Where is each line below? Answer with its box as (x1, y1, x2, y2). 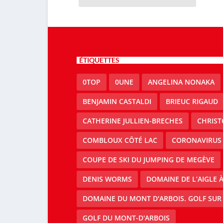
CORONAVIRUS (171, 135, 222, 145)
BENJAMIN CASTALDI (82, 97, 151, 107)
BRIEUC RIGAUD (165, 97, 218, 107)
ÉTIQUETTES (79, 56, 119, 65)
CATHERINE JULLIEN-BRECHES (82, 116, 183, 126)
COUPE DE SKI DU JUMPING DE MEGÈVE (82, 155, 215, 165)
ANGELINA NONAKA (147, 77, 215, 87)
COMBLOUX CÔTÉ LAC (82, 135, 157, 145)
